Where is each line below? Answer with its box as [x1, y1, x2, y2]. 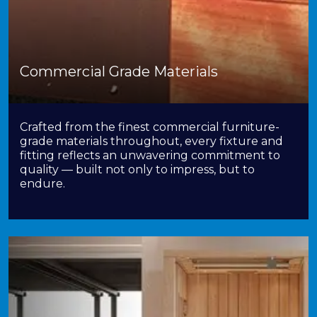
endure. [20, 177, 65, 190]
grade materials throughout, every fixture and [20, 134, 283, 148]
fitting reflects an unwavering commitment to [20, 149, 280, 162]
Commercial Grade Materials [20, 63, 218, 80]
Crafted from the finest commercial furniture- [20, 120, 279, 134]
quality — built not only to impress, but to [20, 163, 255, 176]
